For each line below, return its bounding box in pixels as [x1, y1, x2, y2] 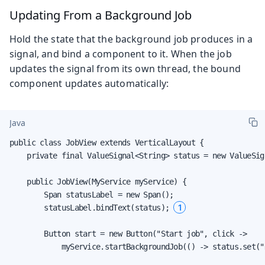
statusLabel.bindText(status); [9, 202, 174, 212]
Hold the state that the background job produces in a [9, 32, 253, 46]
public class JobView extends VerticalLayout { [9, 137, 204, 147]
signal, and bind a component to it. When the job [9, 47, 232, 60]
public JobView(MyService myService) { [9, 176, 187, 186]
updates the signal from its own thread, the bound [9, 62, 241, 75]
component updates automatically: [9, 76, 169, 90]
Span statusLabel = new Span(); [9, 189, 174, 199]
